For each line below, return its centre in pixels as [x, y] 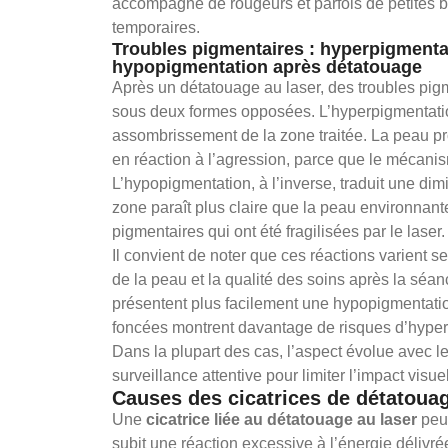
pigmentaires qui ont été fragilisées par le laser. [278, 231]
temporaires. [156, 27]
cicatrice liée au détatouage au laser [281, 419]
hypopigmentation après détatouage [267, 66]
